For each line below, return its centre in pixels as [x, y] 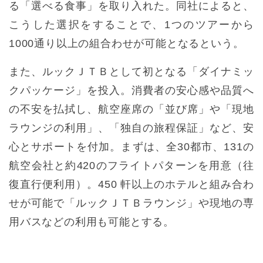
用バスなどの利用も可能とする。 [92, 222]
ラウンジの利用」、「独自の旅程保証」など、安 [131, 128]
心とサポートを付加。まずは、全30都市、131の [131, 146]
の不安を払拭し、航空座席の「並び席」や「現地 [131, 109]
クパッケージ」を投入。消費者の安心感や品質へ [131, 90]
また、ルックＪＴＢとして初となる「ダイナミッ [131, 71]
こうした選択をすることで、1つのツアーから [131, 24]
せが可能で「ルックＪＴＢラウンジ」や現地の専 [131, 203]
